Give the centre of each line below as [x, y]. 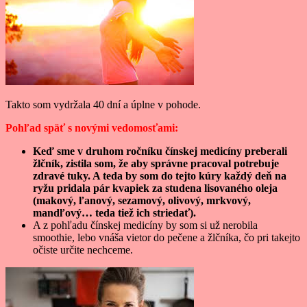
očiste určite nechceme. [83, 250]
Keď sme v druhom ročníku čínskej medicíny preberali [160, 151]
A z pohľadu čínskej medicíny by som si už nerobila [145, 225]
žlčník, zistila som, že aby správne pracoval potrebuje [156, 164]
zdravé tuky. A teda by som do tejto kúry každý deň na [160, 176]
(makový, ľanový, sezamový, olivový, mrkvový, [142, 201]
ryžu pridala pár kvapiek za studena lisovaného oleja [155, 188]
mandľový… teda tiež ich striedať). [114, 213]
